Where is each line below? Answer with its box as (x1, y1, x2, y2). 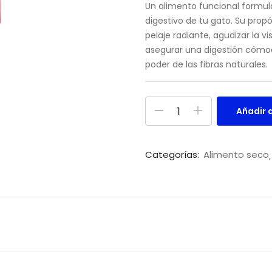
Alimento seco (203, 148, 269, 161)
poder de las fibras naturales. (145, 58, 268, 71)
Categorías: (145, 148, 202, 161)
